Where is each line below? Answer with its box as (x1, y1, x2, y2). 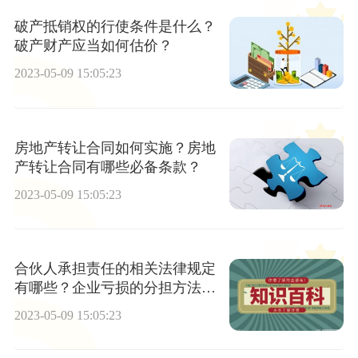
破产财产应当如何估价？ (14, 38, 173, 54)
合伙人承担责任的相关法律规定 (14, 260, 216, 276)
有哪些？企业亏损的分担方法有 (14, 279, 216, 296)
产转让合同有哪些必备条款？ (14, 158, 201, 175)
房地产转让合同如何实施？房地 (14, 139, 216, 156)
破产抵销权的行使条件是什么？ (14, 18, 216, 35)
